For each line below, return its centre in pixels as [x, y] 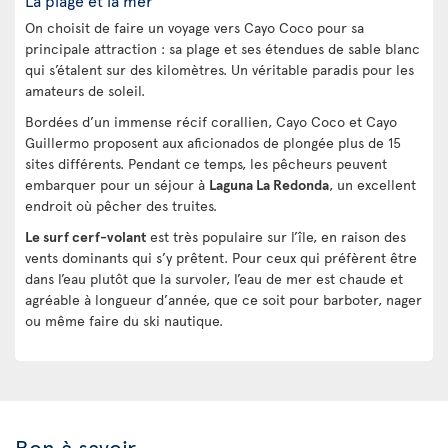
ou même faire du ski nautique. [124, 320]
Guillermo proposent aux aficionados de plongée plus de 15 [213, 142]
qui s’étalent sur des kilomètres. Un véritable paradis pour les [219, 69]
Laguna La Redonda [269, 184]
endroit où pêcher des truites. [121, 205]
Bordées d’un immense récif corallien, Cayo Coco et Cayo [211, 121]
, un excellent [372, 184]
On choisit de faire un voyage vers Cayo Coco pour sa [194, 27]
